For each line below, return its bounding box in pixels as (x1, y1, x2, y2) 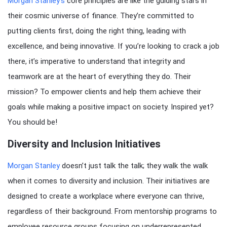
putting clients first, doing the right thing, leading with (8, 26, 186, 35)
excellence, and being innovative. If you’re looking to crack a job (8, 42, 219, 51)
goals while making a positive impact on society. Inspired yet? (8, 102, 214, 111)
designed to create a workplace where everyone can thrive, (8, 192, 204, 201)
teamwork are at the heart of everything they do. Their (8, 72, 191, 81)
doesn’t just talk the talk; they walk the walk (60, 161, 208, 170)
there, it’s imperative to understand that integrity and (8, 57, 185, 66)
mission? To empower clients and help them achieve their (8, 87, 201, 96)
